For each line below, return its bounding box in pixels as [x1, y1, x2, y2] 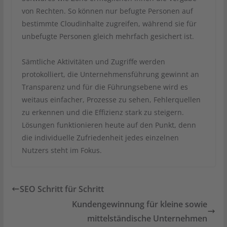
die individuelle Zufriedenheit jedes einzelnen [21, 132, 179, 142]
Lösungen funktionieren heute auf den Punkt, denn [21, 120, 196, 130]
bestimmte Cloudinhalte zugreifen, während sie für [21, 18, 197, 28]
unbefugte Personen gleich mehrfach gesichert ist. [21, 31, 194, 41]
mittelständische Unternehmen [87, 212, 208, 224]
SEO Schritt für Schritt [19, 183, 104, 195]
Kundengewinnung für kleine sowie [72, 198, 208, 210]
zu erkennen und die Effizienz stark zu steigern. [21, 107, 184, 117]
